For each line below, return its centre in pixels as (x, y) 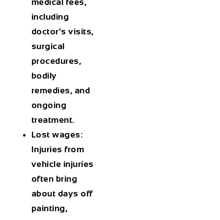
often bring (54, 179)
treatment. (54, 120)
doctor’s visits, (62, 32)
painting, (49, 208)
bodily (44, 76)
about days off (62, 194)
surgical (48, 46)
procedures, (56, 61)
